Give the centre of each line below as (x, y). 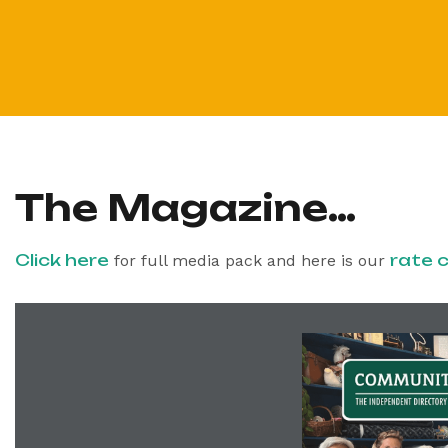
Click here (62, 260)
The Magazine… (185, 207)
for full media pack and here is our (249, 260)
